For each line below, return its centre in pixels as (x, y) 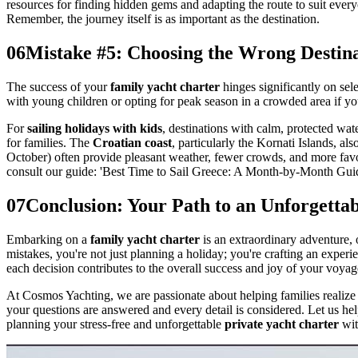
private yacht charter (282, 324)
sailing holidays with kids (95, 128)
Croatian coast (132, 142)
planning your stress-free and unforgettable (115, 324)
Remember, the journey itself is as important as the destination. (163, 19)
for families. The (50, 142)
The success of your (58, 86)
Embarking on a (48, 239)
